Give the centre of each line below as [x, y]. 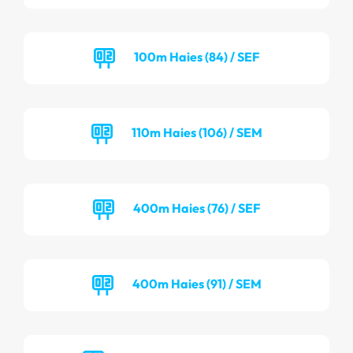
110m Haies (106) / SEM [197, 132]
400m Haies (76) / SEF [197, 208]
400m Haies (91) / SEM [197, 283]
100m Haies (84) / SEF [197, 56]
